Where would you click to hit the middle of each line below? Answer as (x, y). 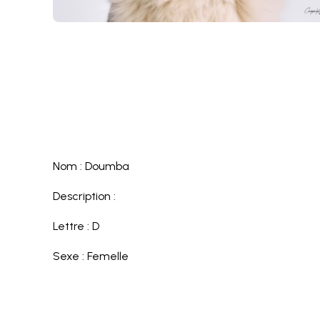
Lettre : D (76, 226)
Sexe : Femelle (91, 256)
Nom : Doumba (91, 166)
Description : (85, 196)
